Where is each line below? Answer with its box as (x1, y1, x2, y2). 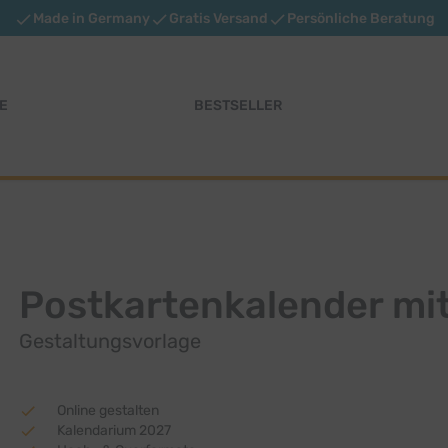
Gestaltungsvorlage (18, 329, 201, 353)
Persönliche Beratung (286, 9, 435, 27)
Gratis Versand (168, 9, 268, 27)
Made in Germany (32, 9, 150, 27)
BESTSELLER (194, 97, 282, 114)
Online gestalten (56, 402, 159, 419)
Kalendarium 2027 (56, 422, 171, 439)
